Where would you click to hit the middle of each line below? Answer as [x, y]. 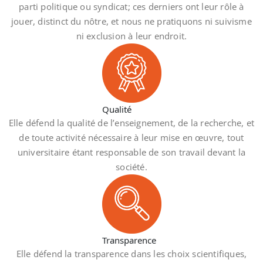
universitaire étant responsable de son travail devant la [131, 152]
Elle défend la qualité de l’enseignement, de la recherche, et [131, 123]
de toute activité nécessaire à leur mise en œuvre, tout [131, 138]
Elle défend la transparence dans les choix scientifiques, [131, 254]
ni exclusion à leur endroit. [131, 36]
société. [131, 167]
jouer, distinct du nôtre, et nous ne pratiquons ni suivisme [131, 21]
